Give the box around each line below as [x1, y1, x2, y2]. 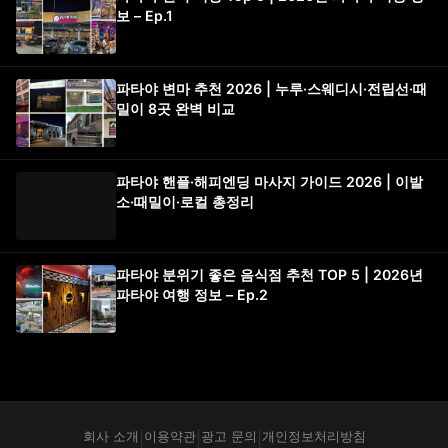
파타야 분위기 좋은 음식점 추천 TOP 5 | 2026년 [116, 266, 423, 283]
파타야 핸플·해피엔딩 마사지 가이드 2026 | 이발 [116, 173, 423, 190]
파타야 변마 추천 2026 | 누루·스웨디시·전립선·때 [116, 80, 427, 97]
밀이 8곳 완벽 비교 [116, 100, 235, 117]
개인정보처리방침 [261, 428, 366, 444]
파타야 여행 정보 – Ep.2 [116, 286, 268, 303]
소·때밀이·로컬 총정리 [116, 193, 254, 210]
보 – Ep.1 [116, 7, 173, 24]
